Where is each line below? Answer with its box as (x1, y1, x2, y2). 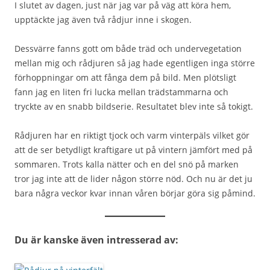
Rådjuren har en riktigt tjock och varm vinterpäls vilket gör (14, 130, 250, 141)
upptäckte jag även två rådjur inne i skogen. (14, 14, 192, 25)
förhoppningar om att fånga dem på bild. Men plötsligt (14, 72, 236, 83)
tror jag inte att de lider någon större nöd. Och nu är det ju (14, 173, 253, 184)
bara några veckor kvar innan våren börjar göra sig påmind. (14, 187, 256, 199)
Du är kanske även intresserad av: (14, 233, 178, 246)
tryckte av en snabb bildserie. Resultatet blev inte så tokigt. (14, 101, 253, 112)
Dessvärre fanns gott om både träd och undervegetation (14, 43, 242, 54)
